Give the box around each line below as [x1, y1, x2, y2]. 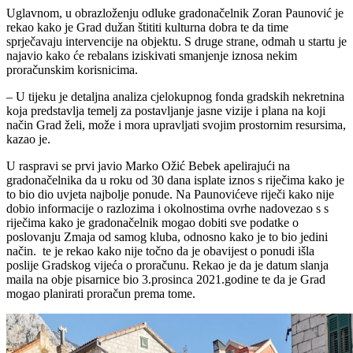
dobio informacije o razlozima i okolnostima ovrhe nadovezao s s [6, 202, 329, 216]
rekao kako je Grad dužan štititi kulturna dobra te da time [6, 20, 288, 35]
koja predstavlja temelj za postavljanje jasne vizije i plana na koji [6, 104, 325, 118]
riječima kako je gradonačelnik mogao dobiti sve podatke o [6, 216, 299, 230]
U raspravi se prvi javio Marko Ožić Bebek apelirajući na [6, 159, 290, 173]
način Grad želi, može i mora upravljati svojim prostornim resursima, [6, 118, 346, 132]
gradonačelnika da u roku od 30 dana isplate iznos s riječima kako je [6, 173, 344, 188]
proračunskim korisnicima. [6, 63, 138, 77]
